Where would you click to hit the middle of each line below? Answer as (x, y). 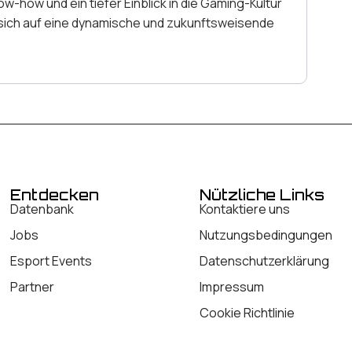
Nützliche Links (262, 195)
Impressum (232, 287)
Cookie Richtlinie (247, 313)
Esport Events (51, 261)
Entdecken (54, 195)
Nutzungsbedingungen (266, 235)
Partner (32, 287)
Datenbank (42, 209)
